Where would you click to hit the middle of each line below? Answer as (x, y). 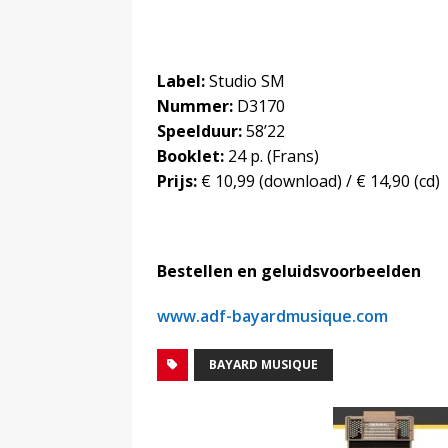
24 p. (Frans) (271, 155)
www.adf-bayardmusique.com (272, 315)
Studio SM (245, 80)
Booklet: (190, 155)
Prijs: (177, 180)
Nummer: (195, 105)
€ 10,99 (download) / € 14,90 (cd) (318, 180)
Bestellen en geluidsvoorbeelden (289, 270)
